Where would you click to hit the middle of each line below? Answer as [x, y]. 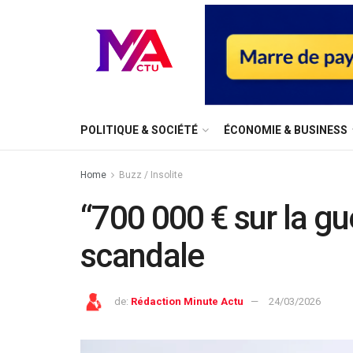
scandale [142, 256]
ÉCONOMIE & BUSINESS [286, 130]
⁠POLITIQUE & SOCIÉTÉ [139, 130]
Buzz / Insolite [151, 175]
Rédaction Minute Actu [187, 301]
